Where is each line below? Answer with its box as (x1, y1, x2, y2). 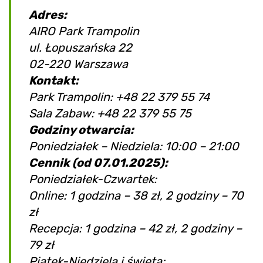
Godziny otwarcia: (29, 123, 134, 137)
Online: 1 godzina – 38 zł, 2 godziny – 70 (29, 188, 244, 203)
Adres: (29, 8, 67, 22)
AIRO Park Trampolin (29, 24, 139, 39)
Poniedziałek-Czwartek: (29, 172, 157, 187)
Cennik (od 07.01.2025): (29, 156, 168, 170)
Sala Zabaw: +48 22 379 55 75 (29, 106, 191, 121)
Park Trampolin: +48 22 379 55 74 (29, 90, 210, 104)
